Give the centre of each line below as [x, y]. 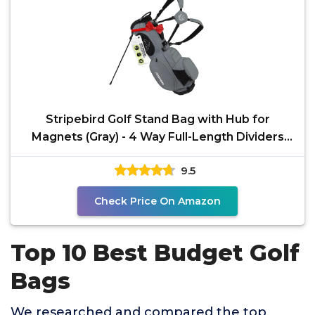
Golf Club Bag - [157, 154]
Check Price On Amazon [157, 201]
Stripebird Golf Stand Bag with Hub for [157, 119]
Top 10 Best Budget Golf [155, 253]
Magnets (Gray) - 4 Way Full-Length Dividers [157, 137]
